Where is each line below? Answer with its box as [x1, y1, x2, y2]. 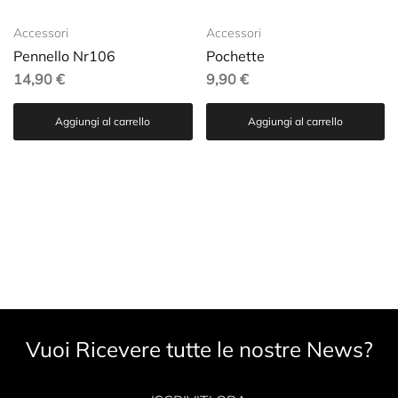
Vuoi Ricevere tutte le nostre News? [25, 336, 373, 362]
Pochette [205, 47, 265, 65]
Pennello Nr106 [13, 47, 115, 65]
